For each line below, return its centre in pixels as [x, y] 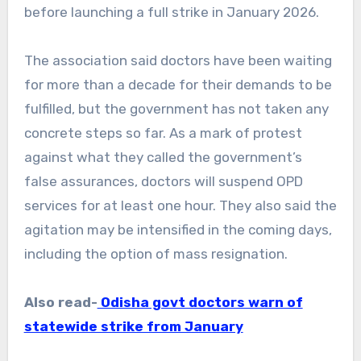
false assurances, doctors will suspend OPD [163, 181]
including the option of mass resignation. [156, 253]
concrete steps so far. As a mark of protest [163, 133]
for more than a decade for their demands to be [178, 84]
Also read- [60, 302]
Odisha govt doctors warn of [200, 302]
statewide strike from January [133, 326]
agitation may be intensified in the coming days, [178, 229]
